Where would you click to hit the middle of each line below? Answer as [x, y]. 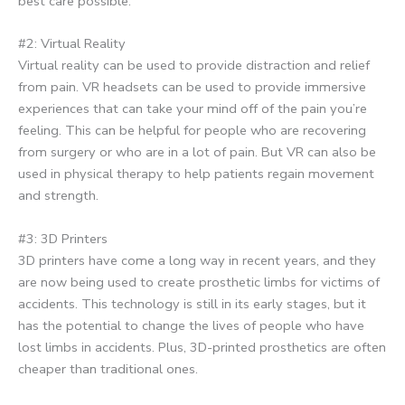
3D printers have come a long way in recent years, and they [197, 260]
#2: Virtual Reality [72, 44]
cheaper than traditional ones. [108, 368]
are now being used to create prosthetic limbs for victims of [199, 282]
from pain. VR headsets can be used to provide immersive [192, 87]
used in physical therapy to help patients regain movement [196, 174]
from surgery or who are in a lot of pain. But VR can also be [197, 152]
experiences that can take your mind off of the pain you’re [193, 109]
